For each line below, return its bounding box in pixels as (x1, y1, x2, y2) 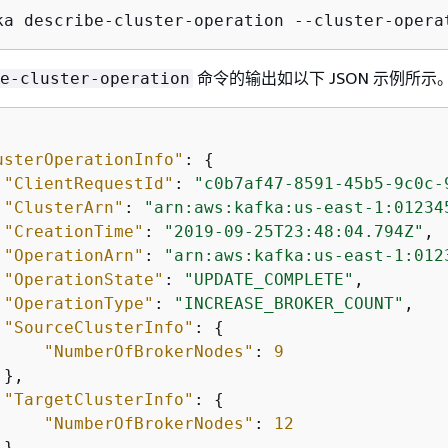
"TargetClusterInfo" (4, 390, 194, 409)
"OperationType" (4, 294, 154, 313)
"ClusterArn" (4, 198, 124, 217)
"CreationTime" (4, 222, 144, 241)
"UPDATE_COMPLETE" (184, 270, 354, 289)
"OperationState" (4, 270, 164, 289)
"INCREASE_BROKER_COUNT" (174, 294, 404, 313)
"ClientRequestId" (4, 174, 174, 193)
